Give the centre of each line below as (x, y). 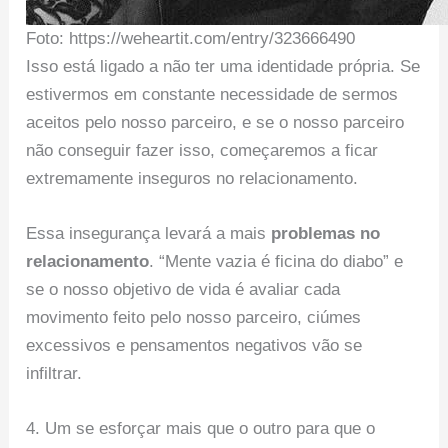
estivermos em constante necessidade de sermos (212, 94)
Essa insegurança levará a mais (149, 233)
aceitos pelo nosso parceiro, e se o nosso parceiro (215, 122)
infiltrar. (54, 373)
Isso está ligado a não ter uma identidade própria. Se (223, 66)
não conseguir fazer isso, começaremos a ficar (202, 150)
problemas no (326, 233)
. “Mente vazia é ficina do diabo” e (276, 261)
